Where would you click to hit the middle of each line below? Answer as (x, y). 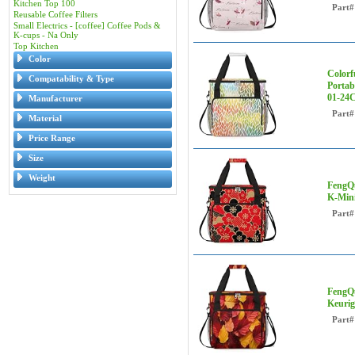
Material (45, 118)
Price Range (52, 138)
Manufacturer (55, 98)
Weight (42, 177)
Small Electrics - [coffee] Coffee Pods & (87, 25)
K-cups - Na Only (46, 35)
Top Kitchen (36, 46)
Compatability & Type (71, 78)
